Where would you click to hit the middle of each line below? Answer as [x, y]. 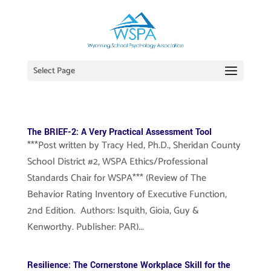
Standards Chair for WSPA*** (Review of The [116, 178]
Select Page [54, 71]
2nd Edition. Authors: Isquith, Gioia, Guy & [113, 211]
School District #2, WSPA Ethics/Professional [117, 162]
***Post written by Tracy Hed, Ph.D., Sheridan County [134, 145]
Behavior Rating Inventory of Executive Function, [127, 194]
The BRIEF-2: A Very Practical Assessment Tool [119, 132]
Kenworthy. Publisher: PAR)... [85, 227]
